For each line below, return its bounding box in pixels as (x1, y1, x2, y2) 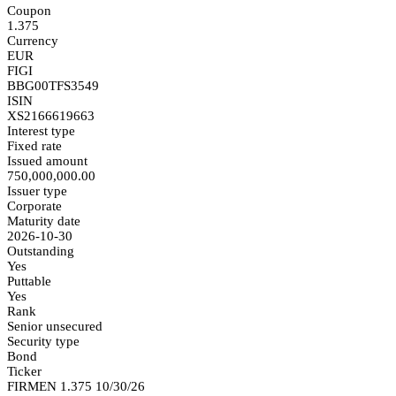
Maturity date (7, 213, 80, 228)
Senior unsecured (7, 318, 103, 333)
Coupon (7, 3, 51, 18)
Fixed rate (7, 138, 62, 153)
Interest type (7, 123, 75, 138)
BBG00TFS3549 (7, 78, 99, 93)
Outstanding (7, 243, 74, 258)
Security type (7, 333, 80, 348)
